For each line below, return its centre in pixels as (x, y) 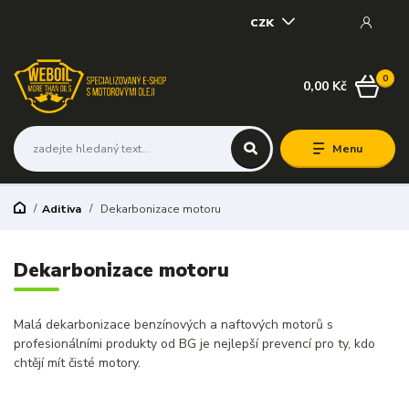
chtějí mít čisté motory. (77, 363)
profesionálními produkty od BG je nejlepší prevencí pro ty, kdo (194, 344)
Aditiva (61, 209)
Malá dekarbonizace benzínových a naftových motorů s (173, 325)
